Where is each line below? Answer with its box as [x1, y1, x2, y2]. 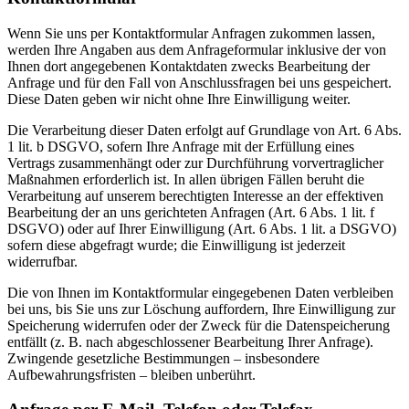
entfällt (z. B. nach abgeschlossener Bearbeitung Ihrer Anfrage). [7, 333, 373, 350]
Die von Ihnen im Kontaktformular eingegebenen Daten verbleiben [7, 284, 393, 300]
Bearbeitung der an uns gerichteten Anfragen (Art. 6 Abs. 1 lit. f [7, 204, 374, 220]
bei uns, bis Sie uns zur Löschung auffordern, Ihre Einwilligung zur [7, 300, 395, 317]
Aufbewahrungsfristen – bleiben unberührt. [7, 366, 256, 383]
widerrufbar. [7, 253, 78, 269]
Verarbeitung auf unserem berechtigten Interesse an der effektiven [7, 187, 383, 204]
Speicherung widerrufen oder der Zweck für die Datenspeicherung [7, 317, 390, 333]
